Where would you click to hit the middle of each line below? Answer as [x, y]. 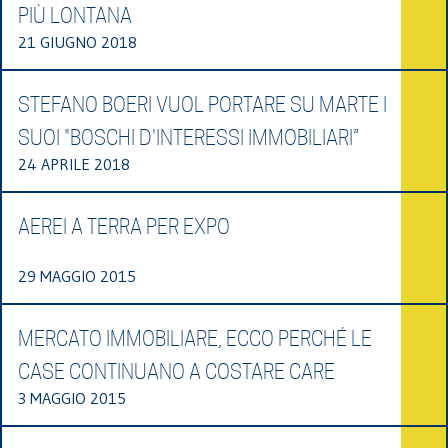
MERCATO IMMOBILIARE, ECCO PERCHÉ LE [195, 338]
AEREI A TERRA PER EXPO [124, 226]
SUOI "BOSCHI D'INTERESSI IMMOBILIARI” [188, 137]
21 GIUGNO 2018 [77, 41]
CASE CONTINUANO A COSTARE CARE [176, 371]
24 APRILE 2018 [74, 163]
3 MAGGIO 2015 [72, 397]
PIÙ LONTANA [75, 15]
